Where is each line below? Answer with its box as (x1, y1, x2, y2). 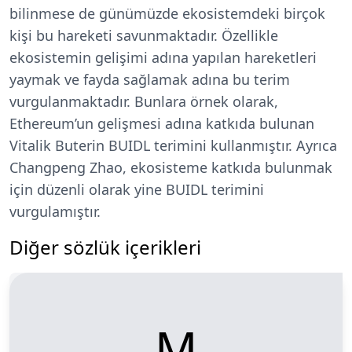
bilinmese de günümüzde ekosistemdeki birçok (9, 4, 325, 24)
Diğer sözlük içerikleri (9, 234, 201, 261)
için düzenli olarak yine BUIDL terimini (9, 180, 264, 200)
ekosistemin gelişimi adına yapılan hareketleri (9, 48, 317, 68)
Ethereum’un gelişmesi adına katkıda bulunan (9, 114, 314, 134)
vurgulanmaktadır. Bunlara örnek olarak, (9, 92, 278, 112)
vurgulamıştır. (9, 202, 101, 222)
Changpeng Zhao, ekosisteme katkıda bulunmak (9, 158, 332, 178)
